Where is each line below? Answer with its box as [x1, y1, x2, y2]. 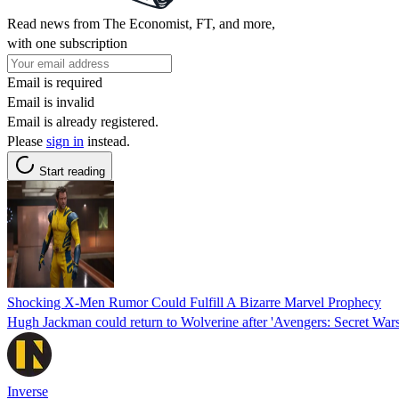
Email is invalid [7, 94, 94, 110]
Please [7, 133, 46, 149]
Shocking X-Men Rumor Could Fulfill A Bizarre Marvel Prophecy [7, 294, 381, 310]
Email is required [7, 74, 102, 90]
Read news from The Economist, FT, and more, [7, 15, 275, 31]
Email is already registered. [7, 113, 159, 129]
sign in [46, 133, 84, 149]
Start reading [39, 164, 105, 178]
